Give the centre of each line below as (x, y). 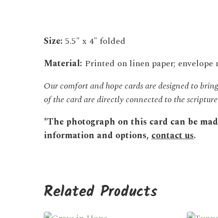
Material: (63, 63)
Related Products (101, 192)
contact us (173, 135)
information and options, (98, 135)
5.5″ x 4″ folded (94, 41)
